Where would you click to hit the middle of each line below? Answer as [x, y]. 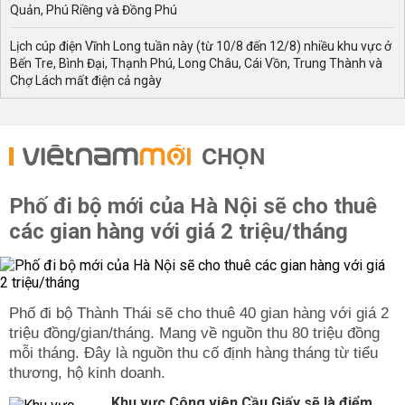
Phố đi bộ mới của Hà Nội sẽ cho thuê [193, 206]
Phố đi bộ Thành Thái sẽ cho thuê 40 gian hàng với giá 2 [199, 313]
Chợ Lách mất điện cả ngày [86, 80]
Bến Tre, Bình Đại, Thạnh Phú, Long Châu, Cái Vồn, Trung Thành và [196, 63]
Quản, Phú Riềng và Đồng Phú [94, 10]
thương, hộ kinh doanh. [87, 373]
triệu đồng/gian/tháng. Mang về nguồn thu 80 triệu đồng [194, 333]
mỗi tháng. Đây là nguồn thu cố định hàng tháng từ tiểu [193, 353]
